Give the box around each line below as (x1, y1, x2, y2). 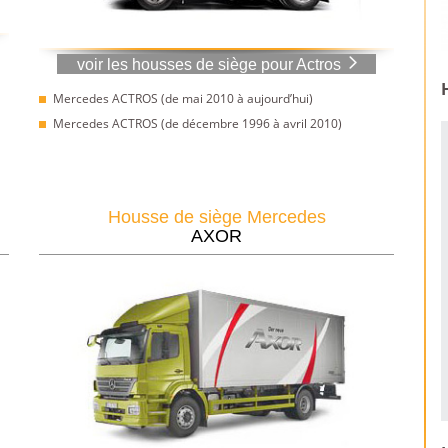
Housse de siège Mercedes (107, 207, 326, 228)
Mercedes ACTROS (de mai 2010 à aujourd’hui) (53, 90, 313, 108)
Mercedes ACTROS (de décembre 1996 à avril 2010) (53, 115, 342, 133)
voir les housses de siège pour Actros (76, 55, 341, 73)
